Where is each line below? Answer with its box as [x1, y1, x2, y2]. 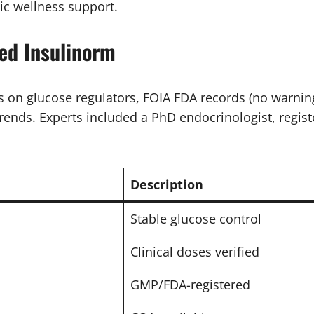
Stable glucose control [130, 210, 261, 227]
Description [130, 175, 203, 193]
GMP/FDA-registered [130, 275, 250, 293]
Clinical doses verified [130, 243, 259, 260]
